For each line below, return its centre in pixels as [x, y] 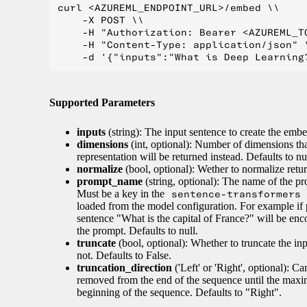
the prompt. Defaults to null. [137, 231]
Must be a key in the [122, 194]
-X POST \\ [101, 20]
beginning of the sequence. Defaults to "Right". [179, 293]
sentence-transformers [236, 194]
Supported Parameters [102, 102]
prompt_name [110, 182]
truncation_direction [124, 268]
